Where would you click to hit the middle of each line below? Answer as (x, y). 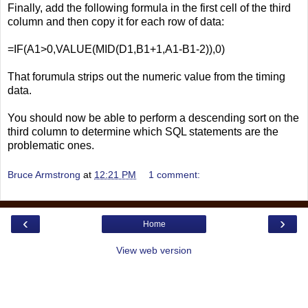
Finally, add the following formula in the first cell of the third (149, 8)
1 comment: (175, 175)
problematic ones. (51, 145)
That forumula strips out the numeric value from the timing (146, 76)
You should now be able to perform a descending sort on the (153, 118)
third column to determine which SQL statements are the (143, 131)
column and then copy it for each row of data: (116, 21)
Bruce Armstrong (44, 175)
